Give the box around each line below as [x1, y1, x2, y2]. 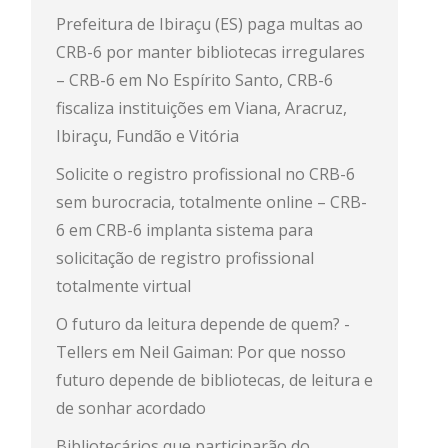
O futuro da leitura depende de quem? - [55, 313, 350, 335]
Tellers [55, 341, 108, 363]
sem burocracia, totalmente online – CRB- [55, 191, 367, 213]
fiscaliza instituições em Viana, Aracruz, [55, 97, 347, 119]
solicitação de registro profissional [55, 247, 314, 269]
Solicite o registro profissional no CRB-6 [55, 163, 355, 185]
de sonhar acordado [55, 397, 206, 419]
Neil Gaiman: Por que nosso [138, 341, 346, 363]
